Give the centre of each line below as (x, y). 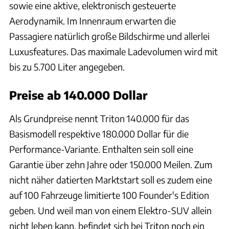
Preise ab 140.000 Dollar (78, 95)
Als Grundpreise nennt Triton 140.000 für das (99, 118)
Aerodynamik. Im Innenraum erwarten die (93, 20)
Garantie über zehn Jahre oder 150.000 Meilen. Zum (111, 164)
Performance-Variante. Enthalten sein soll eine (101, 149)
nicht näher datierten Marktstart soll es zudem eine (111, 179)
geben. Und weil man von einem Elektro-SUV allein (110, 210)
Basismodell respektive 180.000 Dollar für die (99, 133)
